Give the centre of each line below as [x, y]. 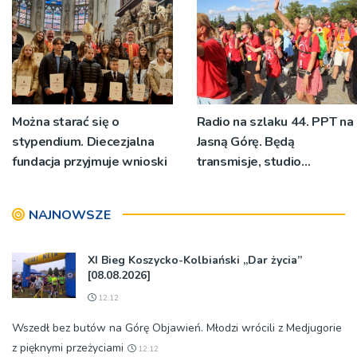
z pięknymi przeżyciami [68, 347]
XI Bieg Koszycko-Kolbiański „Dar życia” [195, 260]
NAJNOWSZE [70, 215]
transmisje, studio [249, 161]
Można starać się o [66, 122]
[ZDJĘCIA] [226, 19]
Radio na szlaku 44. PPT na [275, 122]
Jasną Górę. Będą [245, 141]
